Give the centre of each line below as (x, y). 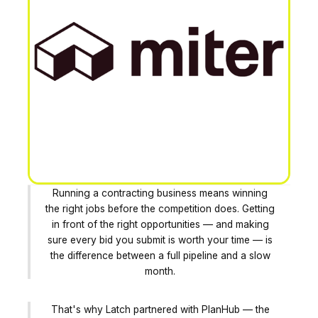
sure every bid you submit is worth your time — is (160, 240)
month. (160, 272)
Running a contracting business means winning (160, 193)
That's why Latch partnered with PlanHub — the (160, 309)
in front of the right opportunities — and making (160, 225)
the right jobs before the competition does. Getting (160, 209)
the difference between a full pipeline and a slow (160, 256)
